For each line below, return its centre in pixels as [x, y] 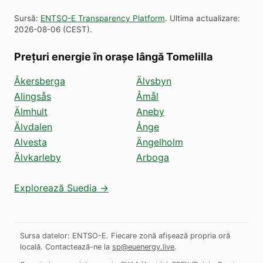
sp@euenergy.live [143, 247]
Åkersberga [40, 81]
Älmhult [31, 111]
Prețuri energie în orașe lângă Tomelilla [113, 56]
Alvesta [31, 142]
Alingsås [33, 96]
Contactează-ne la [77, 247]
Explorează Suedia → [61, 188]
